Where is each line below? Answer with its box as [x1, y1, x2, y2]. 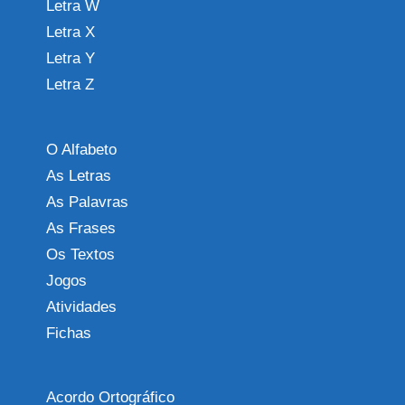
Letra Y [46, 50, 95, 68]
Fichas [46, 324, 91, 342]
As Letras [46, 166, 111, 184]
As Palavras [46, 193, 128, 211]
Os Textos [46, 245, 115, 263]
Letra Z [46, 76, 94, 94]
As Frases [46, 219, 116, 237]
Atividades [46, 297, 117, 316]
